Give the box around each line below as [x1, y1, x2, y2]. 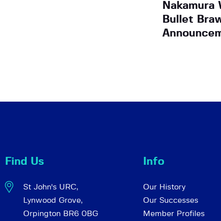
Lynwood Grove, [23, 196, 82, 205]
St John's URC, [23, 183, 78, 191]
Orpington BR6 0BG [23, 210, 98, 218]
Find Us [5, 156, 44, 167]
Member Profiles [143, 210, 205, 218]
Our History [143, 183, 185, 191]
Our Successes [143, 196, 198, 205]
